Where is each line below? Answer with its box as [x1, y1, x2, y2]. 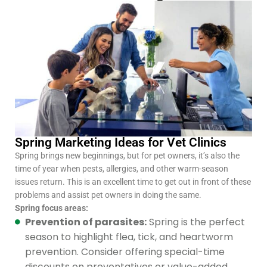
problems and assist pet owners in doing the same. [15, 190, 201, 200]
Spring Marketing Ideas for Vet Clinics [15, 135, 226, 150]
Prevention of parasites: [25, 215, 147, 229]
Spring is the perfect [147, 215, 245, 229]
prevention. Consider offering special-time [25, 244, 225, 259]
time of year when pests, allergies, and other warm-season [15, 163, 228, 173]
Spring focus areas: [15, 203, 88, 213]
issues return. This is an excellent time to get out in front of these [15, 176, 251, 187]
